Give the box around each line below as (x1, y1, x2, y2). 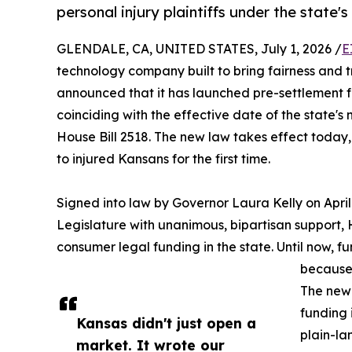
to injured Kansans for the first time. (57, 151, 270, 167)
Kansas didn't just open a (76, 314, 256, 332)
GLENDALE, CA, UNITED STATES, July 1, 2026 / (57, 41, 342, 57)
